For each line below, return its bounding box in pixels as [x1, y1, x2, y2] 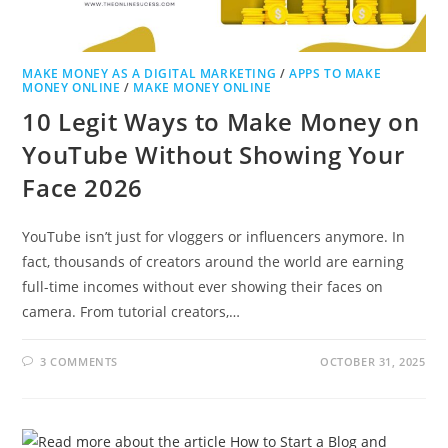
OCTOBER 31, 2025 [319, 353, 426, 369]
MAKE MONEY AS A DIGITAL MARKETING [22, 64, 277, 82]
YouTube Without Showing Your [22, 137, 405, 171]
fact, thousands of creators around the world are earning [22, 251, 405, 271]
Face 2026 [22, 170, 143, 204]
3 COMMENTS [40, 353, 119, 369]
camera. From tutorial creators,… [22, 301, 241, 321]
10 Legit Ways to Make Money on [22, 104, 420, 138]
